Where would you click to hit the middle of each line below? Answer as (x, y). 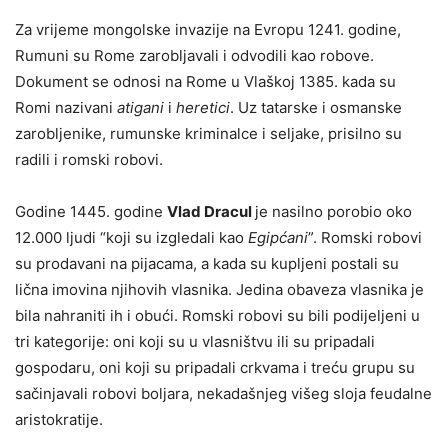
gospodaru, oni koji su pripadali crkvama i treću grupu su (215, 367)
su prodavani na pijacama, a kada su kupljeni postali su (207, 263)
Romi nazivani (66, 107)
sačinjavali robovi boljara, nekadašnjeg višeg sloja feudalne (223, 393)
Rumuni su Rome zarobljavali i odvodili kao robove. (194, 55)
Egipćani (278, 237)
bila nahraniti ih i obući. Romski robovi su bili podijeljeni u (217, 315)
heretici (203, 107)
